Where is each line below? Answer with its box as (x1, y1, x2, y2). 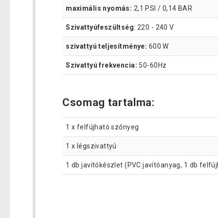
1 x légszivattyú (66, 142, 117, 150)
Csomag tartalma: (62, 96, 155, 109)
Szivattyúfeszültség (66, 23, 134, 31)
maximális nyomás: (66, 4, 132, 12)
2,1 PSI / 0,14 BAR (132, 4, 193, 12)
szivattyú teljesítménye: (66, 42, 147, 50)
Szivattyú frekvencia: (66, 61, 137, 69)
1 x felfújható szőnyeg (66, 123, 139, 131)
